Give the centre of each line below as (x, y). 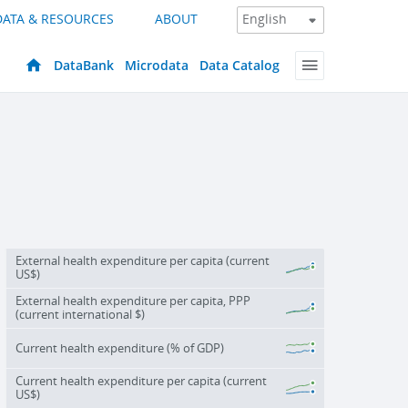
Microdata (157, 65)
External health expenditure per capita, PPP (133, 301)
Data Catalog (240, 65)
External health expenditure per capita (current (142, 260)
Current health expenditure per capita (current (141, 381)
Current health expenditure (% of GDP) (119, 348)
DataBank (84, 65)
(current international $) (80, 314)
